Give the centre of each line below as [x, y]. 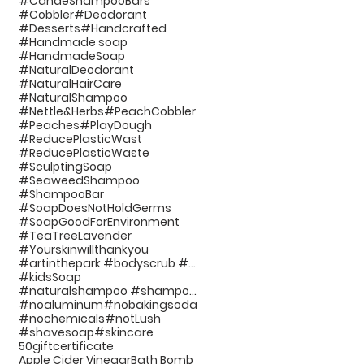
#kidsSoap [50, 277]
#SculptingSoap [65, 166]
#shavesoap [56, 332]
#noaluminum [61, 304]
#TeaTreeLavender [75, 235]
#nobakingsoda [150, 304]
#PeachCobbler [150, 111]
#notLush [133, 318]
